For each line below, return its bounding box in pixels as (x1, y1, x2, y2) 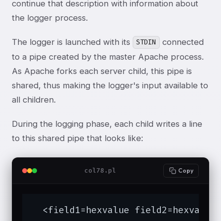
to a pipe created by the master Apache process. (12, 51, 204, 62)
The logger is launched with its (12, 37, 133, 47)
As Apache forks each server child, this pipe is (12, 66, 192, 76)
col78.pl (84, 166, 116, 175)
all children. (12, 94, 56, 105)
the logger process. (12, 12, 88, 23)
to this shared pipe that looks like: (12, 133, 143, 143)
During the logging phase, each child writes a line (12, 118, 202, 129)
